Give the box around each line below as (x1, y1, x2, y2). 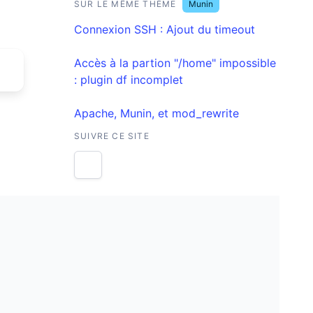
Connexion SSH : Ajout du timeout (74, 22, 255, 36)
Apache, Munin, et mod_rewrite (74, 106, 239, 120)
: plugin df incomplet (74, 73, 183, 87)
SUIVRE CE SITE (74, 131, 150, 141)
